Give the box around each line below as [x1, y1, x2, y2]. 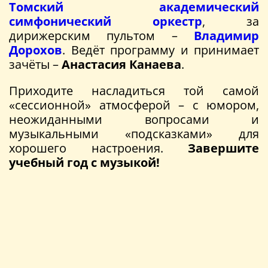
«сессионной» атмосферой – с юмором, [9, 97, 259, 114]
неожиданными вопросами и [9, 111, 259, 128]
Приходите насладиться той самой [9, 83, 259, 99]
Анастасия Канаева [62, 56, 181, 73]
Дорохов [9, 42, 62, 59]
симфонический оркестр [9, 13, 202, 30]
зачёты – [9, 56, 62, 73]
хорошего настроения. [9, 140, 188, 157]
